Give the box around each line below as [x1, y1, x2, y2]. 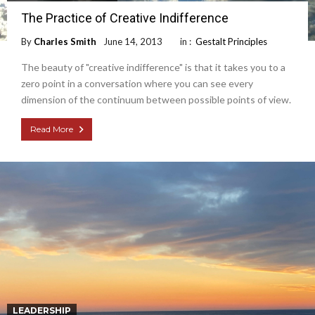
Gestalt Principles [195, 36, 267, 48]
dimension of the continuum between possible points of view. [21, 94, 291, 106]
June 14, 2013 [103, 36, 162, 48]
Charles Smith [34, 36, 96, 48]
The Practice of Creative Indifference [21, 11, 229, 26]
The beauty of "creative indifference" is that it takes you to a [21, 61, 285, 74]
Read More [30, 124, 73, 135]
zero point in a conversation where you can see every [21, 77, 253, 90]
